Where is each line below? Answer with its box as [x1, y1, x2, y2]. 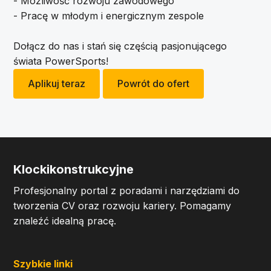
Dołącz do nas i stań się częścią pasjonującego [13, 40, 227, 52]
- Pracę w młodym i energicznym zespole [13, 10, 204, 22]
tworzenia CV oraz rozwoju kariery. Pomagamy [13, 200, 232, 212]
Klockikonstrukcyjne [13, 162, 134, 177]
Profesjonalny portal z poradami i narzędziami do [13, 184, 240, 197]
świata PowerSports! [13, 55, 109, 67]
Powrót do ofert [117, 77, 190, 90]
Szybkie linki [13, 258, 73, 270]
